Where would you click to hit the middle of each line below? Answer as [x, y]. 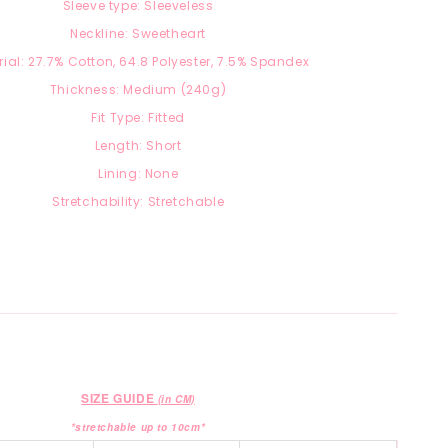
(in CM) [176, 399]
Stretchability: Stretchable [138, 202]
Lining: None [138, 174]
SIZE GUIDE [119, 398]
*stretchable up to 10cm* [138, 427]
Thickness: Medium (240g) [138, 90]
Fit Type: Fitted [138, 118]
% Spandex [273, 62]
